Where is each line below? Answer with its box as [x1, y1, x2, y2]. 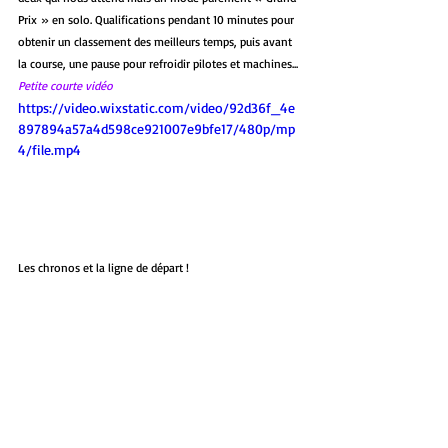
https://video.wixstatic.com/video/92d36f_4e [18, 99, 295, 117]
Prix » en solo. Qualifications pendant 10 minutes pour [18, 12, 297, 28]
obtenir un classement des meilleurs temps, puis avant [18, 34, 295, 50]
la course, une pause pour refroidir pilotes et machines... [18, 56, 298, 72]
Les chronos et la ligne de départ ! [18, 260, 189, 276]
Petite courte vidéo [18, 78, 113, 94]
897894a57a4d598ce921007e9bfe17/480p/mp [18, 120, 295, 138]
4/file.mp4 [18, 141, 81, 159]
